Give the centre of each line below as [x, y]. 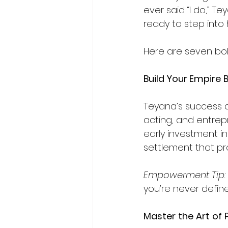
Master [160, 216]
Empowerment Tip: [185, 175]
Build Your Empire [182, 79]
